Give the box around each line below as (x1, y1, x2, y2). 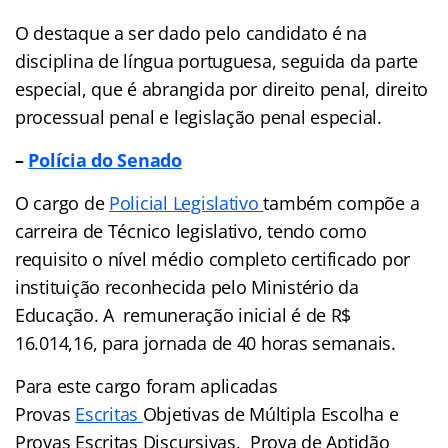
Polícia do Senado (28, 147, 182, 172)
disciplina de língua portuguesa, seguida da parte (15, 48, 418, 73)
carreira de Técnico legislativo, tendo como (15, 218, 367, 243)
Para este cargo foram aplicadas (15, 373, 278, 398)
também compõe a (263, 190, 420, 215)
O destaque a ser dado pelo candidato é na (15, 20, 367, 45)
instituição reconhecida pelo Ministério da (15, 274, 359, 299)
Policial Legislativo (109, 190, 264, 215)
